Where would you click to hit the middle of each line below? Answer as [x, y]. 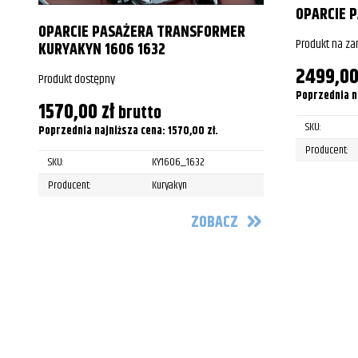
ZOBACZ [215, 223]
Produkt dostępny [77, 79]
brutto [140, 113]
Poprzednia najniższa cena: [103, 131]
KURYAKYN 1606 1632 [102, 50]
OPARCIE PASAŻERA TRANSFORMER [142, 32]
